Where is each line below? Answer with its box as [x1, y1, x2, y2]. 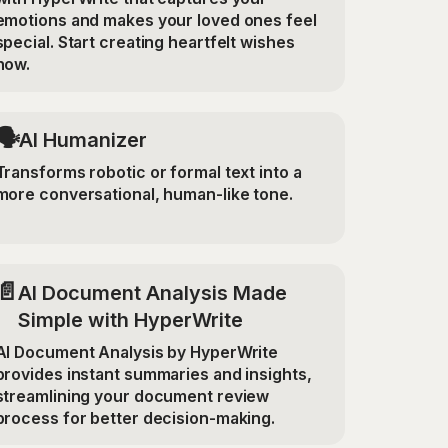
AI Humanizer [18, 128, 147, 153]
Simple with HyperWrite [18, 307, 244, 332]
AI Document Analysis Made [18, 280, 288, 305]
